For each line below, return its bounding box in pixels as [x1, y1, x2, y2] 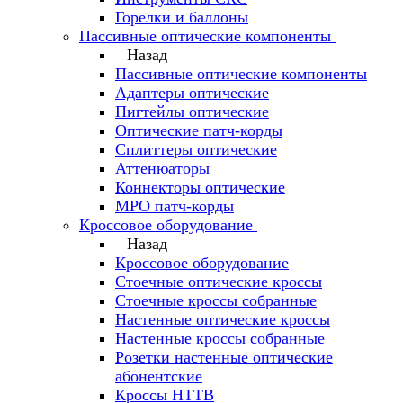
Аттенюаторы [115, 159, 210, 177]
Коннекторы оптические [115, 178, 285, 196]
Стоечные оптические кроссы [115, 273, 322, 291]
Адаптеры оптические [115, 84, 269, 102]
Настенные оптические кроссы [115, 310, 330, 328]
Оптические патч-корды [115, 121, 282, 139]
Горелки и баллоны [115, 8, 248, 26]
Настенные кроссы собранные [115, 329, 325, 347]
